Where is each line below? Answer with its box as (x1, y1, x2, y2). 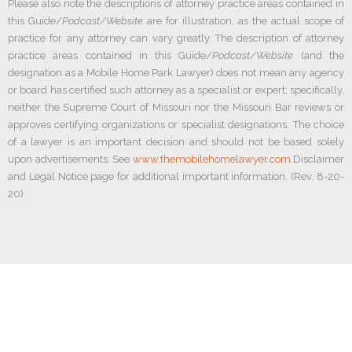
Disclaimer (290, 152, 344, 165)
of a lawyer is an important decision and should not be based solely (8, 135, 344, 148)
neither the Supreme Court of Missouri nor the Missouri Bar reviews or (8, 101, 344, 113)
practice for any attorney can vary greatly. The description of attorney (8, 31, 344, 44)
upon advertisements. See (8, 152, 133, 165)
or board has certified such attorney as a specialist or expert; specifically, (8, 83, 344, 96)
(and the (293, 49, 345, 61)
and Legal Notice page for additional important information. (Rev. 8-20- (8, 170, 344, 182)
